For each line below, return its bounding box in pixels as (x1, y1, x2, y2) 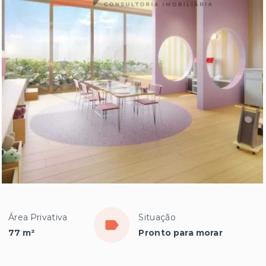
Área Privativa (8, 212, 68, 223)
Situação (138, 212, 176, 223)
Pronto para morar (138, 227, 223, 238)
